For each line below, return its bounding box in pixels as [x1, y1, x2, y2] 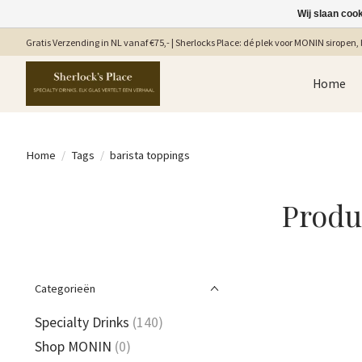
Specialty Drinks [35, 314, 129, 331]
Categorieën [35, 281, 95, 296]
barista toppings [109, 147, 190, 162]
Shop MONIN [35, 338, 112, 356]
